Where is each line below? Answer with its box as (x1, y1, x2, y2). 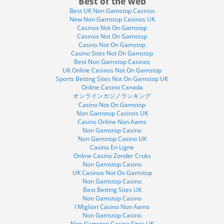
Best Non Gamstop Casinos (74, 57, 150, 66)
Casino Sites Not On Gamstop (71, 49, 153, 57)
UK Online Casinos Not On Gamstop (62, 66, 161, 74)
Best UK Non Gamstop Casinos (69, 6, 155, 15)
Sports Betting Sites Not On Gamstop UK (56, 74, 168, 83)
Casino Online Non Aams (77, 117, 146, 126)
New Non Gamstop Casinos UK (69, 15, 155, 23)
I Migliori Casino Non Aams (74, 202, 149, 211)
